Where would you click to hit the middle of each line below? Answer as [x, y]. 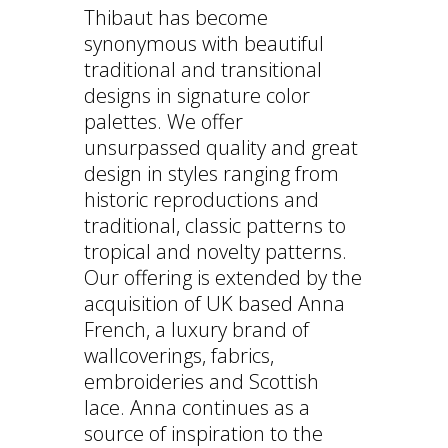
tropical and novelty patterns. [215, 252]
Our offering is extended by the [223, 278]
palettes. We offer [163, 122]
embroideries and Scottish [201, 382]
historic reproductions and [201, 200]
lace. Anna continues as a [197, 408]
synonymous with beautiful [204, 44]
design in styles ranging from [211, 174]
